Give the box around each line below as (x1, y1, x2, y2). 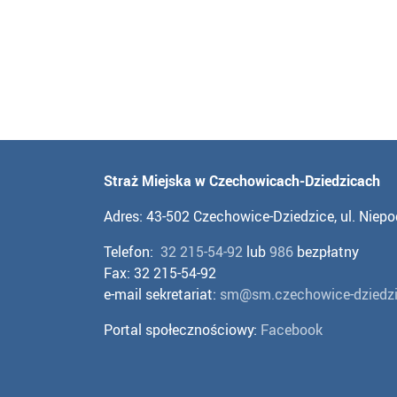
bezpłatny (293, 242, 359, 261)
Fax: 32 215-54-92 (104, 263, 216, 283)
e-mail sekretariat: (104, 284, 220, 304)
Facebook (261, 320, 323, 339)
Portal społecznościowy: (104, 320, 261, 339)
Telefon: (104, 242, 160, 261)
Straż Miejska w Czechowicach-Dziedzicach (104, 171, 380, 191)
